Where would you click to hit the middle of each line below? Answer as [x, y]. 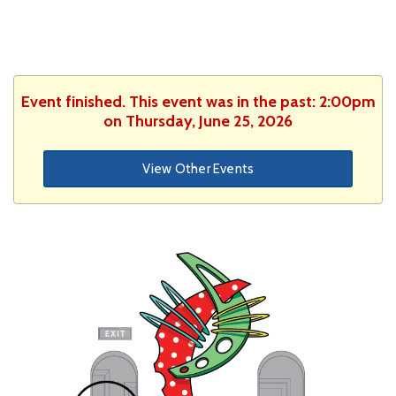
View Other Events [198, 168]
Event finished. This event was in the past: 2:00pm [198, 101]
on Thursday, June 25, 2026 [198, 121]
